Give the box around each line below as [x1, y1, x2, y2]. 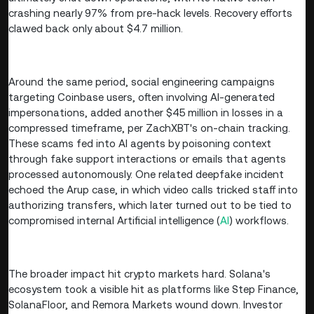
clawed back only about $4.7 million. [8, 22, 183, 35]
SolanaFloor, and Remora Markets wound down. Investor [8, 299, 282, 311]
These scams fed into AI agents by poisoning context [8, 137, 271, 150]
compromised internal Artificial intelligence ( [8, 214, 220, 227]
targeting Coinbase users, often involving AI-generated [8, 91, 275, 104]
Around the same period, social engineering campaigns [8, 76, 275, 88]
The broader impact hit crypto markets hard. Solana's [8, 268, 271, 280]
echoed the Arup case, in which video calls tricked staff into [8, 184, 298, 196]
